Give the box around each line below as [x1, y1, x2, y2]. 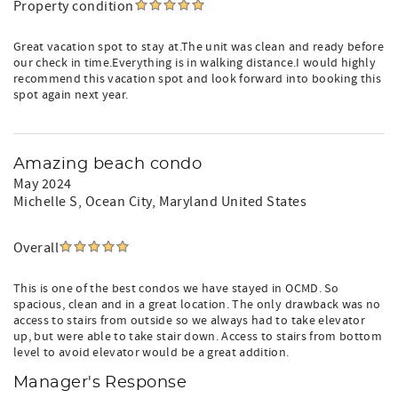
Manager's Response [13, 375, 187, 391]
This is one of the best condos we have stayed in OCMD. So [13, 281, 338, 297]
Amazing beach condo [13, 156, 203, 172]
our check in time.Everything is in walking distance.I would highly [13, 55, 377, 71]
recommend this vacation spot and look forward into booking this [13, 71, 382, 87]
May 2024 [13, 175, 72, 193]
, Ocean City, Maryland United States [77, 193, 307, 211]
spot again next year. [13, 87, 129, 103]
